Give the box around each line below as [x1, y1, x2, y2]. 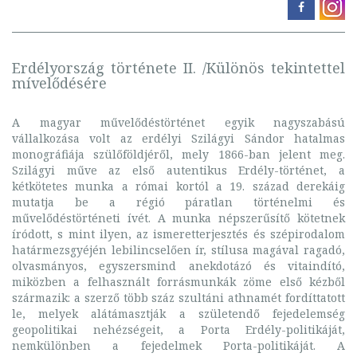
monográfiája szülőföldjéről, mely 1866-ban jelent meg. [12, 146, 345, 162]
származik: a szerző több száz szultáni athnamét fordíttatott [12, 289, 345, 305]
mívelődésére [12, 73, 107, 92]
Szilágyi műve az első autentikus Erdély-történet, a [12, 162, 345, 178]
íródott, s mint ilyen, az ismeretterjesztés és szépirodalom [12, 226, 345, 241]
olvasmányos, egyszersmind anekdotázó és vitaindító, [12, 257, 345, 273]
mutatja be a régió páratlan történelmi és [12, 194, 345, 210]
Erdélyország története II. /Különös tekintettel [12, 57, 345, 77]
